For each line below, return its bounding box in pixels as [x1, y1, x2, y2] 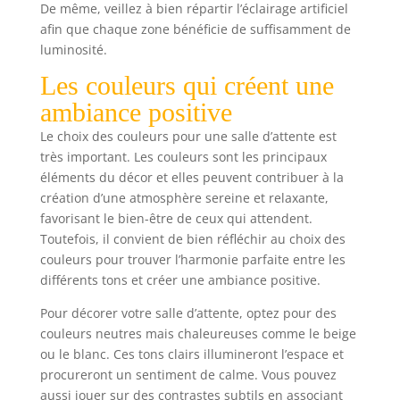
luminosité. [39, 40, 107, 58]
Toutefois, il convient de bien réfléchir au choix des [39, 229, 346, 247]
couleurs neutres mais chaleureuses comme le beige [39, 324, 356, 342]
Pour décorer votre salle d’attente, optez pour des [39, 304, 337, 321]
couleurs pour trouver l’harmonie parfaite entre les [39, 250, 346, 268]
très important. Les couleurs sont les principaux [39, 147, 327, 165]
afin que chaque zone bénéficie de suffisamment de [39, 20, 351, 37]
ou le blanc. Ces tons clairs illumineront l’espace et [39, 345, 344, 362]
